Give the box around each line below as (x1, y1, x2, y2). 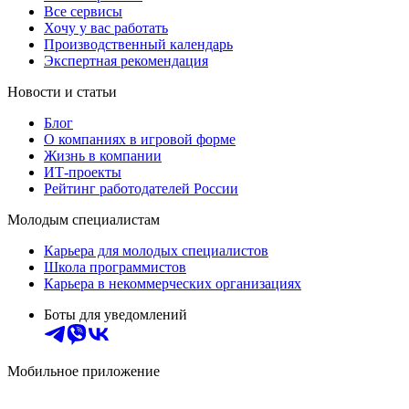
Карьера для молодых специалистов (44, 243, 268, 259)
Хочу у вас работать (44, 20, 168, 37)
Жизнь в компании (44, 148, 162, 164)
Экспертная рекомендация (44, 53, 208, 69)
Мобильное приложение (7, 363, 160, 380)
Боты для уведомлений (44, 307, 187, 323)
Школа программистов (44, 259, 186, 276)
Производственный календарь (44, 37, 233, 53)
